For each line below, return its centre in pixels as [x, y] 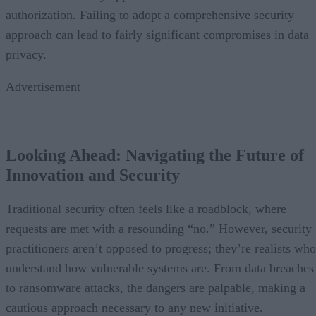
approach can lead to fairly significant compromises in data [157, 34]
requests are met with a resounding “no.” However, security [159, 229]
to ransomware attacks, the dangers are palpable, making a [156, 288]
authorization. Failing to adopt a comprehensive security [150, 14]
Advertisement [43, 86]
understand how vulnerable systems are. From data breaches [160, 268]
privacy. [28, 54]
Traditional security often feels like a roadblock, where [146, 209]
